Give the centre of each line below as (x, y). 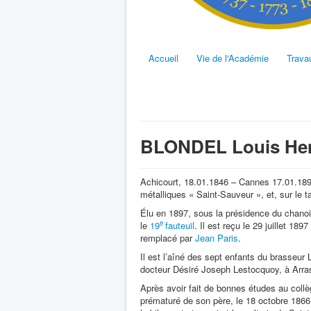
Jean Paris (217, 237)
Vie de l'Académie (233, 58)
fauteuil (180, 225)
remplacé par (168, 237)
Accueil (163, 58)
